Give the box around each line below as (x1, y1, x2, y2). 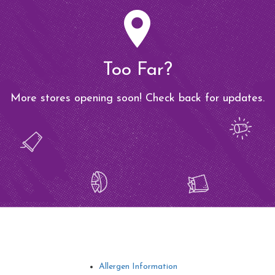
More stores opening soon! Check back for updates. (10, 93, 265, 104)
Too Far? (103, 61, 172, 80)
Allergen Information (99, 262, 177, 271)
